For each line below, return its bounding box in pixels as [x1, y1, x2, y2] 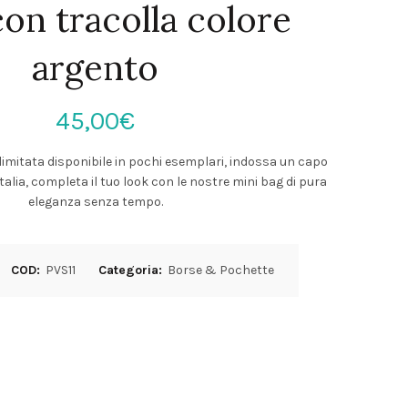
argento [32, 46, 158, 89]
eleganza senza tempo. [27, 194, 163, 209]
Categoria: [98, 262, 167, 278]
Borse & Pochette [168, 262, 275, 278]
